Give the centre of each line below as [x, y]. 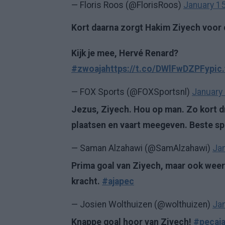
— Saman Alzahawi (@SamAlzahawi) [142, 148]
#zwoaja [88, 69]
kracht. [87, 181]
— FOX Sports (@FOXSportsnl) [132, 92]
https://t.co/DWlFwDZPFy [157, 69]
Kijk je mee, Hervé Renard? [125, 53]
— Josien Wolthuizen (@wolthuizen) [142, 204]
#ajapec [118, 181]
